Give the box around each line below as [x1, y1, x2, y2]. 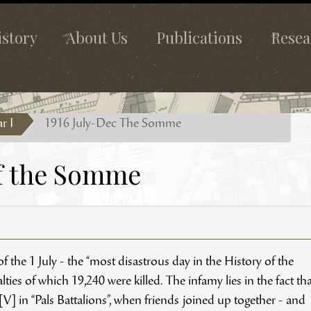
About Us [66, 26, 128, 48]
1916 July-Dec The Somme [44, 118, 181, 131]
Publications [156, 26, 242, 48]
